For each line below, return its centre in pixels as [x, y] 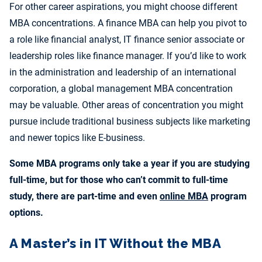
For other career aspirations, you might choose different [123, 7]
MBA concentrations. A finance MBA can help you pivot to [128, 23]
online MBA [184, 196]
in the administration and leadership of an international [123, 73]
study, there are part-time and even [85, 196]
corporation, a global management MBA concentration [121, 89]
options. [26, 213]
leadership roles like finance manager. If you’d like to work [128, 56]
